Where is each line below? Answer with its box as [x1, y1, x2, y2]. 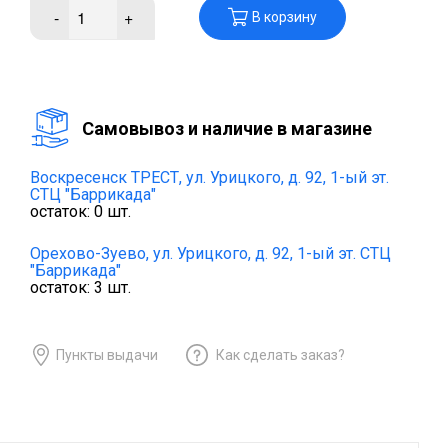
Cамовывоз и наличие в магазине [82, 117, 372, 139]
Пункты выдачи [56, 346, 158, 363]
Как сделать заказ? [216, 346, 345, 363]
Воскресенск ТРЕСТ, [30, 168, 182, 187]
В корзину [252, 9, 318, 25]
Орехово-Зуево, [30, 244, 149, 263]
